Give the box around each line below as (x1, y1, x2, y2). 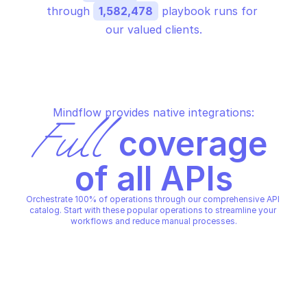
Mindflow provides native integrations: (53, 106, 254, 119)
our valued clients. (105, 23, 202, 36)
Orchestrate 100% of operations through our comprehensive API (25, 194, 280, 204)
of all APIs (74, 158, 233, 199)
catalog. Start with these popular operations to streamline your (29, 205, 276, 215)
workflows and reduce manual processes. (70, 216, 237, 226)
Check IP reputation (36, 251, 116, 262)
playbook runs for (158, 4, 258, 18)
